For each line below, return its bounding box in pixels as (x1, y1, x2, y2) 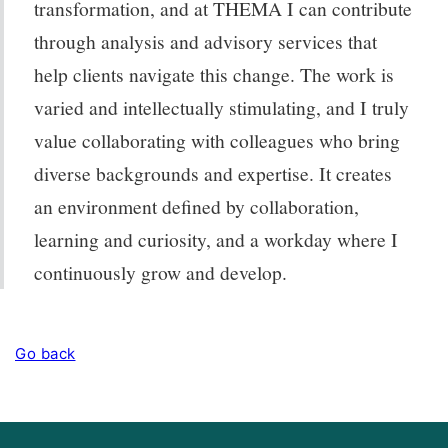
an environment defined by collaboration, (34, 192, 359, 219)
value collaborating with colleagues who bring (34, 126, 400, 153)
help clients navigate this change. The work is (34, 60, 394, 87)
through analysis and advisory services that (34, 27, 377, 54)
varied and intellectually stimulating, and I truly (34, 93, 409, 120)
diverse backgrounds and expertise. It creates (34, 159, 392, 186)
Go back (15, 343, 76, 363)
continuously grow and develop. (34, 258, 287, 285)
